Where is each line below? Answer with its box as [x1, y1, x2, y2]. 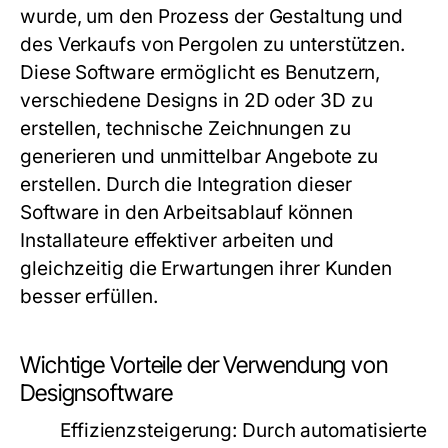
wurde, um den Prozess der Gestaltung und [20, 5, 404, 28]
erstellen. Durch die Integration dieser [20, 173, 353, 196]
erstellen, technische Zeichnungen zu [20, 117, 351, 140]
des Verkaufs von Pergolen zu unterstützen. [20, 33, 406, 56]
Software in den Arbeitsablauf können [20, 201, 353, 224]
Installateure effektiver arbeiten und [20, 229, 334, 252]
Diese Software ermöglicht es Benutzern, [20, 61, 381, 84]
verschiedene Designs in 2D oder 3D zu [20, 89, 373, 112]
